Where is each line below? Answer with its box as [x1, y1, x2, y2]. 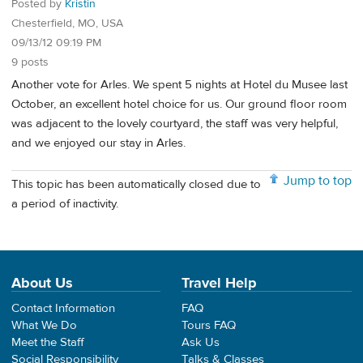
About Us [11, 274, 73, 293]
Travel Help [181, 274, 257, 293]
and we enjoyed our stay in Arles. [11, 135, 186, 152]
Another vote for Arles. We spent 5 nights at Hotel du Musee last [11, 77, 348, 93]
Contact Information [11, 301, 115, 316]
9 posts [11, 54, 49, 70]
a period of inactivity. [11, 195, 118, 211]
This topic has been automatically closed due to [11, 176, 261, 192]
